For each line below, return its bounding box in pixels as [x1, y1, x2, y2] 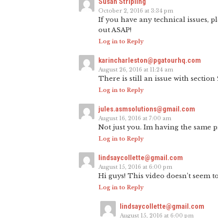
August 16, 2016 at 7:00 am [98, 114, 171, 122]
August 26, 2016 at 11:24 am [98, 66, 173, 73]
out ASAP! [98, 25, 131, 34]
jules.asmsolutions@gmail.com [98, 104, 195, 113]
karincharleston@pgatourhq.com [98, 55, 201, 65]
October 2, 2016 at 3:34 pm [98, 7, 173, 14]
